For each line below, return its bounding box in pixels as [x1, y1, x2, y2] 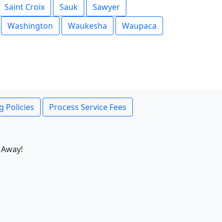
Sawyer [93, 1, 120, 12]
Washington [7, 20, 53, 31]
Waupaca [122, 20, 157, 31]
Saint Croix [4, 1, 45, 12]
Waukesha [68, 20, 107, 31]
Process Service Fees [49, 102, 126, 112]
